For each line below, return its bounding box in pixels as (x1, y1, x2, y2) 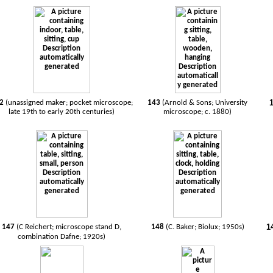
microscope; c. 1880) (163, 108, 232, 116)
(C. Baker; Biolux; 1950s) (165, 223, 244, 231)
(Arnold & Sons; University (162, 99, 248, 107)
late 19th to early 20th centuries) (9, 108, 115, 116)
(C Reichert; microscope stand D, (16, 223, 122, 231)
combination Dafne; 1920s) (18, 233, 106, 241)
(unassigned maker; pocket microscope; (5, 99, 133, 107)
